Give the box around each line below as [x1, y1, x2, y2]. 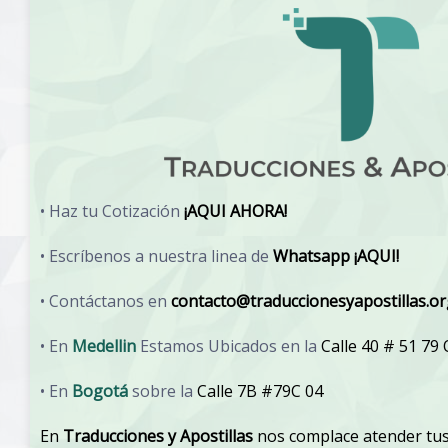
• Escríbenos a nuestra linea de [40, 245, 273, 268]
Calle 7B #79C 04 [197, 380, 323, 403]
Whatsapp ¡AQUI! [273, 245, 399, 268]
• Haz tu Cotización [40, 200, 180, 223]
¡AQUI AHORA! [184, 200, 287, 223]
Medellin [72, 335, 136, 358]
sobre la [132, 380, 197, 403]
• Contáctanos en [40, 290, 171, 313]
